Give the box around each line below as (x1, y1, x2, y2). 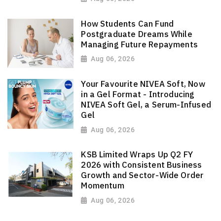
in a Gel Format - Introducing (81, 89, 195, 100)
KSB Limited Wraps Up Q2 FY (81, 149, 193, 160)
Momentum (81, 180, 124, 191)
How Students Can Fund (81, 18, 174, 29)
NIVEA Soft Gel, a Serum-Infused (81, 99, 211, 110)
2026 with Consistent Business (81, 159, 202, 171)
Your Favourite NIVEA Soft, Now (81, 78, 205, 90)
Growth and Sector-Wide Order (81, 170, 204, 181)
